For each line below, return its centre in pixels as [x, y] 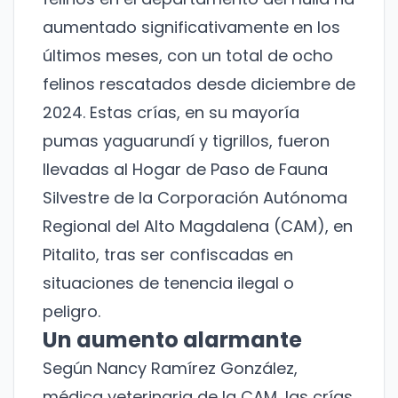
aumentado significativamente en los [191, 28]
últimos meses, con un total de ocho [188, 56]
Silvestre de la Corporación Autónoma [195, 198]
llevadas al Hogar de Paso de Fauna [185, 170]
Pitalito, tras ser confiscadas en [168, 255]
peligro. [72, 312]
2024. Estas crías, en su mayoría [171, 113]
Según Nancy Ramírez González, [170, 369]
